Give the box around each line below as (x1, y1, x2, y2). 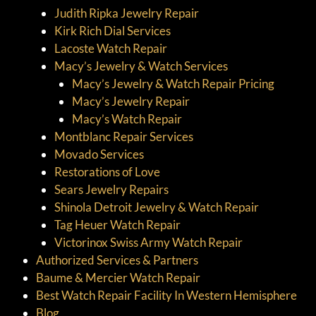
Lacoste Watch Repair (54, 40, 167, 56)
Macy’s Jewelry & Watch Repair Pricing (72, 75, 274, 91)
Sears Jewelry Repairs (54, 181, 169, 197)
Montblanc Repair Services (54, 128, 193, 144)
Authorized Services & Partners (36, 252, 198, 267)
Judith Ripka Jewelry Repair (54, 5, 199, 20)
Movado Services (54, 146, 144, 162)
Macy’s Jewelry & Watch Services (54, 58, 228, 73)
